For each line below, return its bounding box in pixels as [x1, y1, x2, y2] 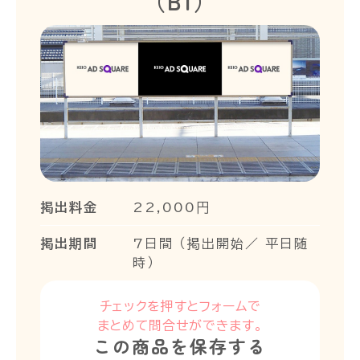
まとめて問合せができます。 [96, 318, 264, 332]
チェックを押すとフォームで [99, 299, 261, 313]
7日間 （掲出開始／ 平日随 [133, 236, 309, 250]
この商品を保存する [93, 332, 267, 358]
